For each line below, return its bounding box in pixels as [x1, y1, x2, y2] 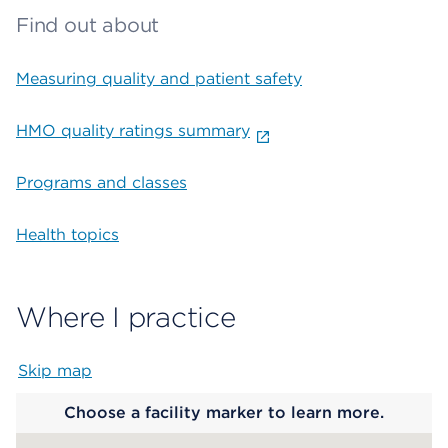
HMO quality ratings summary [16, 121, 250, 140]
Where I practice [16, 300, 236, 334]
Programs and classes [16, 173, 187, 192]
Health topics [16, 225, 119, 244]
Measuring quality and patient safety [16, 69, 302, 88]
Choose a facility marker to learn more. [64, 403, 384, 422]
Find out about [16, 13, 160, 37]
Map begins [190, 361, 283, 380]
